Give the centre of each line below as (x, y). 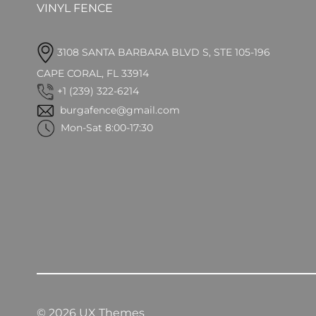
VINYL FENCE (75, 8)
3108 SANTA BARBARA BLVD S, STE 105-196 (164, 53)
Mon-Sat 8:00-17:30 (104, 127)
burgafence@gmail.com (117, 110)
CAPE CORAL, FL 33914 (93, 73)
